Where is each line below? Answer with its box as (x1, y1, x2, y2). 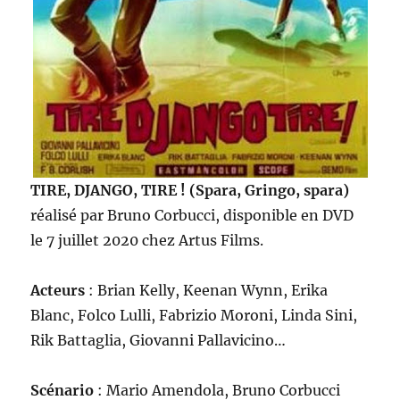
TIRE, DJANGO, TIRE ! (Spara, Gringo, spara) (30, 181, 350, 199)
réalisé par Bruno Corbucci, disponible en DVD (30, 206, 354, 224)
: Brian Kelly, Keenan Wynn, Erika (85, 281, 329, 299)
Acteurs (30, 281, 86, 299)
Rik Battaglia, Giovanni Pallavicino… (30, 331, 287, 349)
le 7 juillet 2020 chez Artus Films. (30, 231, 264, 249)
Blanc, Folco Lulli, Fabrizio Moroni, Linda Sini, (30, 306, 358, 324)
